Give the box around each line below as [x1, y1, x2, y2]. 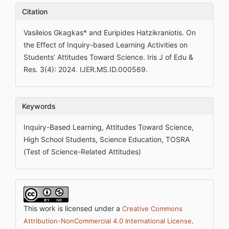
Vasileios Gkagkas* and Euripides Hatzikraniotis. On [24, 28, 196, 37]
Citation [22, 7, 48, 16]
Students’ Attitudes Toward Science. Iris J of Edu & [24, 53, 193, 61]
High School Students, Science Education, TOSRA [24, 135, 190, 144]
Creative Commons [122, 204, 182, 213]
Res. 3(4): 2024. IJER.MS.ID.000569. [24, 65, 148, 74]
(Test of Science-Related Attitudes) [24, 147, 141, 156]
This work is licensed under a [24, 204, 122, 213]
